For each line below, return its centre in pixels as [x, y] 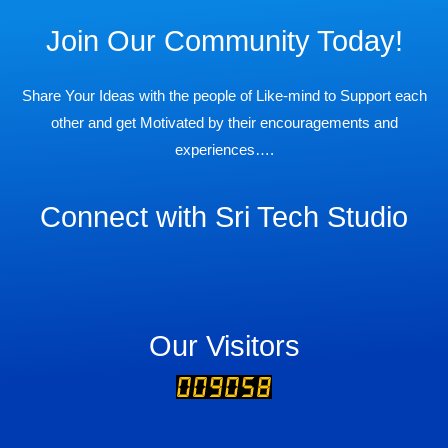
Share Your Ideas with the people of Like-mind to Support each [224, 96]
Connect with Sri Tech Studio [224, 216]
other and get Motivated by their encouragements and [224, 123]
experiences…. [224, 150]
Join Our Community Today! [224, 41]
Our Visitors [224, 346]
